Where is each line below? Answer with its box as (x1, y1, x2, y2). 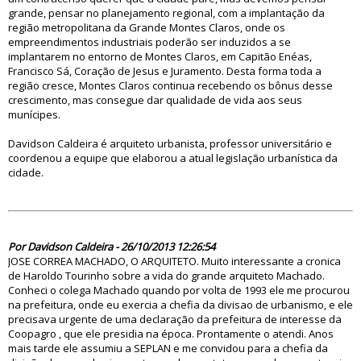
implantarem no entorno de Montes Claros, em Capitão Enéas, (8, 49, 312, 64)
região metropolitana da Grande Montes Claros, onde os (8, 20, 285, 35)
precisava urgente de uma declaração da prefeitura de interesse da (8, 312, 342, 326)
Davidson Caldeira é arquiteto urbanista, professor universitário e (8, 136, 332, 151)
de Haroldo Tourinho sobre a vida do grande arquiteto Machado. (8, 268, 325, 283)
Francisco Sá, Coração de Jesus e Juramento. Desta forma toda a (8, 64, 322, 78)
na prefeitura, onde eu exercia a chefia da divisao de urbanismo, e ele (8, 297, 353, 312)
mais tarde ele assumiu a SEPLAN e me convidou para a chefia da (8, 341, 328, 355)
